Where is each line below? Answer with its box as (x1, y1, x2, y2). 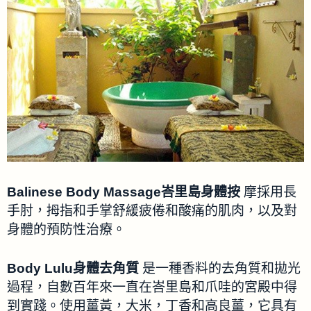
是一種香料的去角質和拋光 (139, 260, 301, 276)
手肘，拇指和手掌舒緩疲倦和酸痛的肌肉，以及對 (7, 203, 297, 219)
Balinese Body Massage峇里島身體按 (7, 185, 240, 200)
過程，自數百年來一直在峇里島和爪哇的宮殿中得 (7, 279, 297, 294)
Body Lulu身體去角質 (7, 260, 139, 276)
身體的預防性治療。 (7, 222, 126, 237)
